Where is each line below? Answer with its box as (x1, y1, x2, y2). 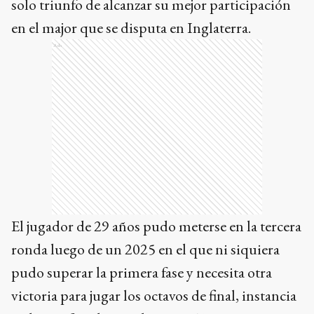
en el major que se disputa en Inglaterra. (11, 17, 251, 38)
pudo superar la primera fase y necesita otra (11, 261, 272, 282)
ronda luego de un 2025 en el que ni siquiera (11, 238, 280, 259)
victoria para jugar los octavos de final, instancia (11, 285, 296, 306)
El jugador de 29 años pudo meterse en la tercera (11, 215, 301, 236)
